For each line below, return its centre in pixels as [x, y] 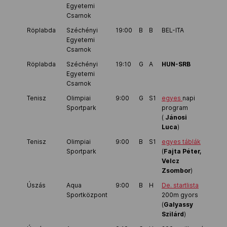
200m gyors [180, 195]
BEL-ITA [173, 30]
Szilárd [173, 214]
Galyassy [178, 205]
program [175, 108]
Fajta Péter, [183, 152]
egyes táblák [181, 142]
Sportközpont [87, 195]
